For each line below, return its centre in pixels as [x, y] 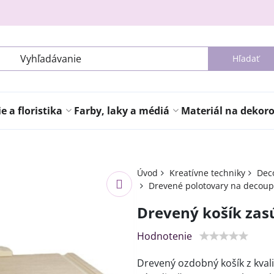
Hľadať [246, 58]
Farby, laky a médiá [122, 111]
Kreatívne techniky [207, 173]
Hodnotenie [164, 236]
